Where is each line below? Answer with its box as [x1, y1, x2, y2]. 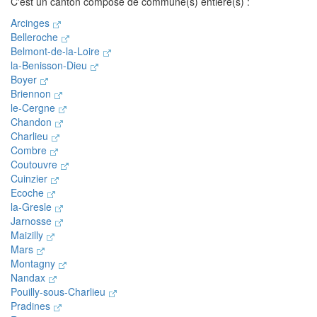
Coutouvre [11, 157, 60, 171]
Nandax [11, 270, 48, 284]
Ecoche [11, 185, 47, 200]
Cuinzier [11, 171, 50, 185]
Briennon [11, 86, 54, 100]
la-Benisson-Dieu [11, 58, 90, 72]
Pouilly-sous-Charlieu [11, 284, 108, 299]
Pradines [11, 299, 53, 313]
